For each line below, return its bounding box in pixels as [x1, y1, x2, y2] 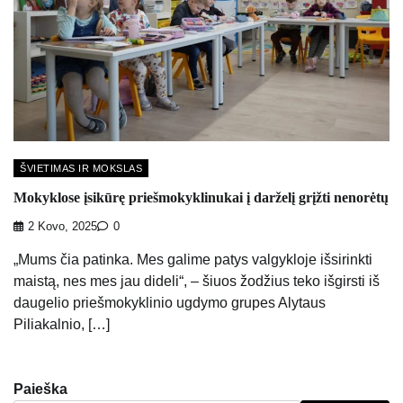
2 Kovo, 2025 [28, 220, 97, 234]
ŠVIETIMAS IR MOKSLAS [20, 162, 142, 174]
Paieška [13, 381, 67, 398]
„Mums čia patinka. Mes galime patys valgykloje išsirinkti [13, 252, 372, 268]
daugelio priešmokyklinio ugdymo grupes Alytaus [13, 295, 326, 311]
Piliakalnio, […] [13, 317, 110, 333]
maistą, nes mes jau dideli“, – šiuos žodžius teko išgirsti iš [13, 273, 380, 290]
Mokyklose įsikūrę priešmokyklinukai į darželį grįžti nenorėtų [13, 189, 389, 205]
